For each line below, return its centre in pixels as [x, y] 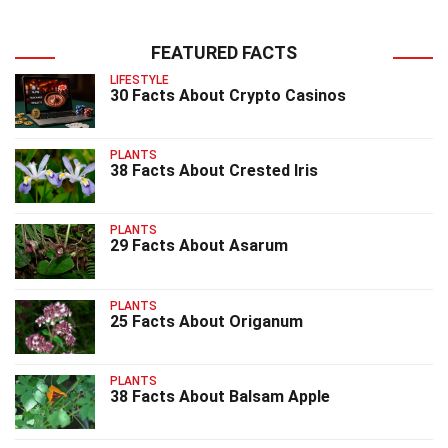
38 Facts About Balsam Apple [220, 396]
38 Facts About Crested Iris [214, 170]
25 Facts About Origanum [206, 321]
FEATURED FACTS [224, 52]
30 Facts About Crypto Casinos [228, 95]
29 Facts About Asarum [199, 246]
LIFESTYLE [139, 79]
